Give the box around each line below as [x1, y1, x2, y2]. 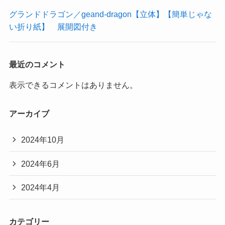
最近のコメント [9, 59, 65, 69]
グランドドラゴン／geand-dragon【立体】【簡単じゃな [9, 10, 212, 19]
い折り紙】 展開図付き [9, 22, 97, 32]
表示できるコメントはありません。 [9, 80, 138, 89]
